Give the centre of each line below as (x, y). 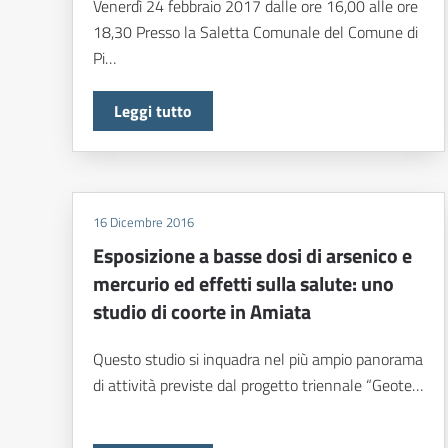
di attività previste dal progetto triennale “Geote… (258, 385)
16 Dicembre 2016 (143, 222)
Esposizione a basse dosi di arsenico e (252, 256)
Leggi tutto (153, 111)
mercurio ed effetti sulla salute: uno (243, 284)
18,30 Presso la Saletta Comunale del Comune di (255, 32)
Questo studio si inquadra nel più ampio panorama (258, 359)
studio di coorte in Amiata (202, 312)
